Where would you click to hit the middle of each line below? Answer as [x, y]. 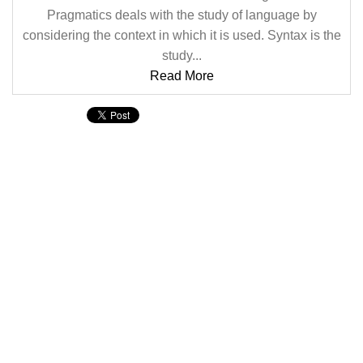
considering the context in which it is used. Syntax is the [181, 35]
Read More [181, 76]
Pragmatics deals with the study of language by [181, 15]
